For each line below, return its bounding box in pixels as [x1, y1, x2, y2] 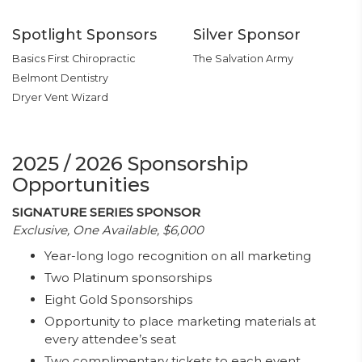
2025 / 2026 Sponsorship [12, 152, 248, 175]
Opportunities [12, 173, 149, 196]
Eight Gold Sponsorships [44, 292, 192, 307]
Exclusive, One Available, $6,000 [12, 222, 204, 238]
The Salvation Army [193, 53, 293, 65]
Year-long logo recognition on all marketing [44, 248, 311, 263]
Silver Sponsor [193, 26, 301, 44]
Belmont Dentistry [12, 72, 108, 84]
